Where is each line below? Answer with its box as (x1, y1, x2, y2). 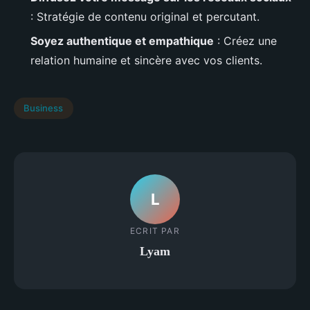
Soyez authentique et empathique (30, 33, 214, 48)
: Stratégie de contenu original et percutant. (30, 10, 259, 24)
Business (24, 102, 64, 114)
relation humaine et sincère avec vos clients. (30, 53, 262, 67)
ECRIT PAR (130, 226, 180, 237)
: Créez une (214, 33, 277, 48)
